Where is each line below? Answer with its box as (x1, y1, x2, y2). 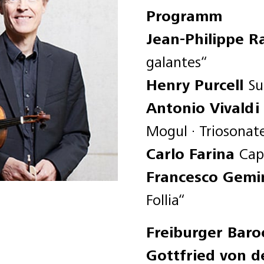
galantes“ (146, 53, 208, 71)
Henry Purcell (146, 76, 248, 94)
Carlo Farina (146, 145, 239, 163)
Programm (146, 7, 222, 25)
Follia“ (146, 191, 186, 209)
